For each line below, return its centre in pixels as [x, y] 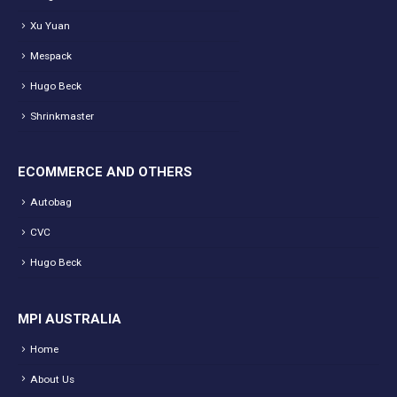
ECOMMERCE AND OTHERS [105, 171]
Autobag [51, 202]
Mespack [51, 56]
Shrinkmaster [62, 116]
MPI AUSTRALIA [70, 319]
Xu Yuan [50, 26]
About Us [52, 379]
